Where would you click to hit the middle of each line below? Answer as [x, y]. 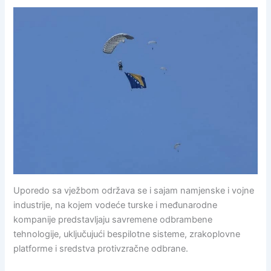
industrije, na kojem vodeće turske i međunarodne [116, 205]
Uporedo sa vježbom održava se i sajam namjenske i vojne [134, 190]
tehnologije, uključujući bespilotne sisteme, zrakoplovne [127, 234]
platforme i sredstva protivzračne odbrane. [101, 248]
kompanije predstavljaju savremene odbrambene [113, 219]
